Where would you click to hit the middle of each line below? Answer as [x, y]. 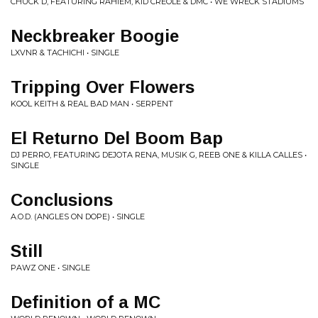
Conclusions [62, 200]
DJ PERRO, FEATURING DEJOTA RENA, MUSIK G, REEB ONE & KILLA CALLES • [159, 155]
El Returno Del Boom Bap [117, 138]
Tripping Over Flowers [103, 87]
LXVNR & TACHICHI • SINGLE [65, 53]
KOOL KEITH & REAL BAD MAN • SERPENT [92, 104]
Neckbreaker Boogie [95, 36]
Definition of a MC [86, 302]
